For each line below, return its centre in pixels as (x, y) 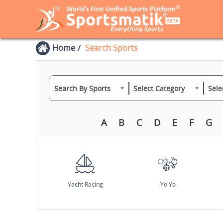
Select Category (159, 88)
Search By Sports (82, 88)
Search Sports (111, 48)
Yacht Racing (85, 184)
